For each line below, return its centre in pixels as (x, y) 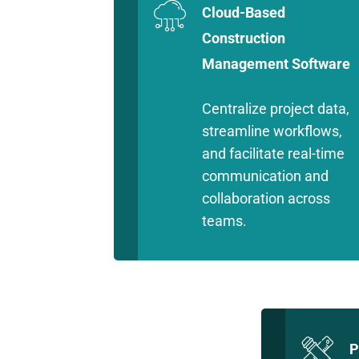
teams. (224, 221)
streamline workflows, (272, 131)
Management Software (276, 64)
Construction (244, 38)
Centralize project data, (276, 109)
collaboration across (266, 198)
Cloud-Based (244, 12)
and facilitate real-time (273, 153)
